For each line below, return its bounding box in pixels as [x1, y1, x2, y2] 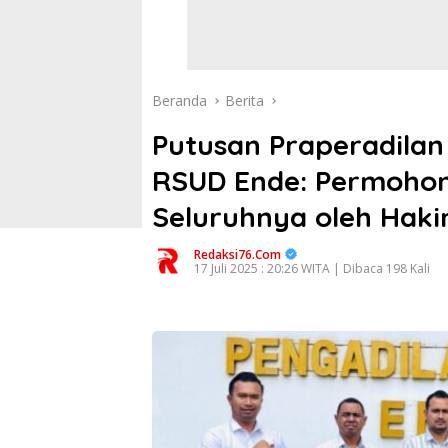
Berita [225, 91, 264, 110]
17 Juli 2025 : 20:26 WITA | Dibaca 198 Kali [194, 260, 430, 277]
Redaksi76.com [194, 246, 281, 263]
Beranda [152, 91, 207, 110]
